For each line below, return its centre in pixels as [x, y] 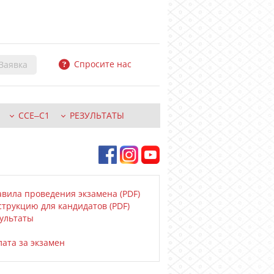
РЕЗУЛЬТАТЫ [97, 115]
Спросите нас [102, 64]
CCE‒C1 [34, 115]
